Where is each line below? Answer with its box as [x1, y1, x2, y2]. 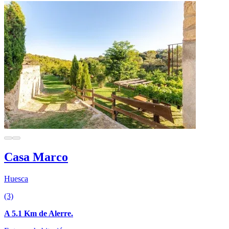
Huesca [4, 174, 28, 183]
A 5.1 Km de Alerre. [4, 209, 73, 218]
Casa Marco [4, 150, 68, 164]
